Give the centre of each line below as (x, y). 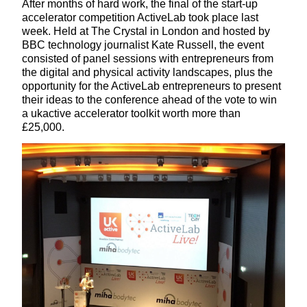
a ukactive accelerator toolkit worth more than (131, 113)
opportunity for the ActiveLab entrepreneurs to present (151, 86)
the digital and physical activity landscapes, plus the (147, 72)
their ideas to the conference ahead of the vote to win (149, 99)
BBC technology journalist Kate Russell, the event (143, 45)
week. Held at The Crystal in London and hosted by (146, 31)
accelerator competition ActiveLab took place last (140, 17)
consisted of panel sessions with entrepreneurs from (148, 58)
